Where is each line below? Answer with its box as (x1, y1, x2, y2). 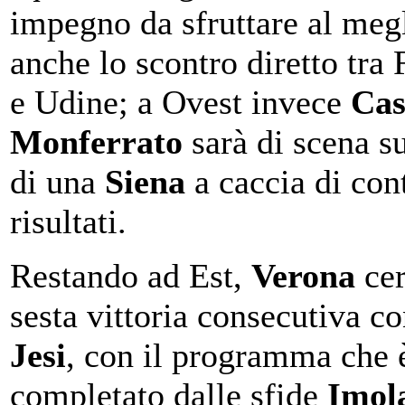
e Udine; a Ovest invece (10, 82, 351, 121)
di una (10, 162, 105, 201)
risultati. (10, 202, 127, 240)
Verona (251, 256, 355, 295)
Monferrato (10, 122, 183, 161)
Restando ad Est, (10, 256, 251, 295)
